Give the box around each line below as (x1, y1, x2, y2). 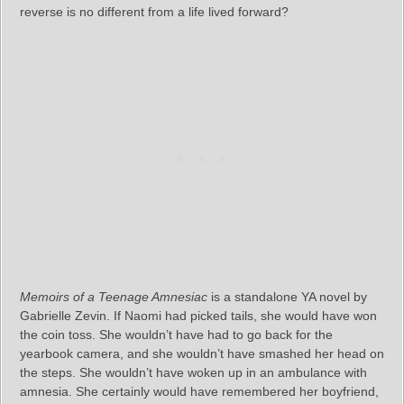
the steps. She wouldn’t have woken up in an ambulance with (20, 365, 367, 381)
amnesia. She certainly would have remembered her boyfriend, (20, 384, 379, 399)
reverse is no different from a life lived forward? (20, 5, 289, 20)
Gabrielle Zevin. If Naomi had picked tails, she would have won (20, 308, 377, 324)
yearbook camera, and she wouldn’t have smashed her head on (20, 346, 384, 362)
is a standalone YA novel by (207, 289, 367, 305)
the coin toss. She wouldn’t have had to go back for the (20, 327, 333, 343)
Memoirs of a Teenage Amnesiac (20, 289, 207, 305)
